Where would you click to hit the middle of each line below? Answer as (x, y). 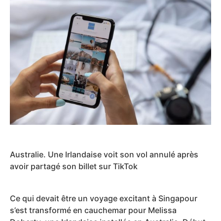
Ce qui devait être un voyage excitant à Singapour (104, 198)
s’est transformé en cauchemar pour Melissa (93, 210)
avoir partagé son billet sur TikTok (74, 166)
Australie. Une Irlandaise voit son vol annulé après (104, 155)
